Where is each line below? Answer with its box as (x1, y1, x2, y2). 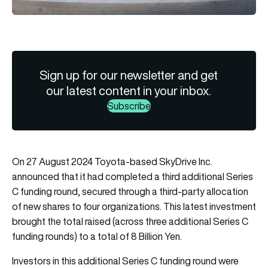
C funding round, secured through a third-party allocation (12, 184, 248, 198)
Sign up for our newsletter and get (39, 66, 218, 83)
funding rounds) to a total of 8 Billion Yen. (12, 229, 182, 243)
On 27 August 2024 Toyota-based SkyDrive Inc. (12, 154, 212, 168)
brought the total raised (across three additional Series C (12, 214, 248, 228)
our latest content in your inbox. (46, 82, 212, 99)
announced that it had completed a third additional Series (12, 169, 253, 183)
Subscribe (106, 99, 151, 112)
